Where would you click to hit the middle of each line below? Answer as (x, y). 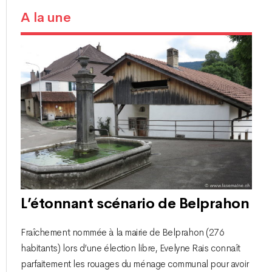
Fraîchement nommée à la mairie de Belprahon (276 (123, 233)
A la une (46, 17)
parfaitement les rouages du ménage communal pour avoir (135, 264)
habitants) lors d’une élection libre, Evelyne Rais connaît (131, 249)
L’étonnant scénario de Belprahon (135, 203)
